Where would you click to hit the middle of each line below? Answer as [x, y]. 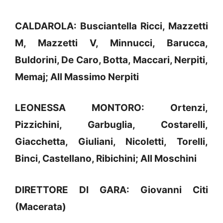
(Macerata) [41, 207]
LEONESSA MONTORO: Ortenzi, [111, 108]
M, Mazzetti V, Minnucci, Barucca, [111, 43]
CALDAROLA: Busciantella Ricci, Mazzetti [111, 26]
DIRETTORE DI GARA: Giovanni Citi [111, 190]
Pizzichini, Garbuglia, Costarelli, [111, 125]
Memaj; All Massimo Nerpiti [77, 77]
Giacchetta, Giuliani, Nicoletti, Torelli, [111, 142]
